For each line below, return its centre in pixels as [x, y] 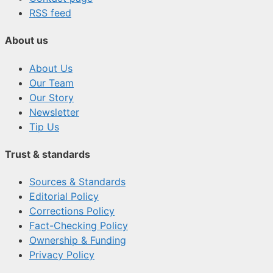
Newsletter [54, 112]
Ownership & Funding [78, 240]
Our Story [51, 97]
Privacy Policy [62, 255]
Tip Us [44, 126]
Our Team [51, 83]
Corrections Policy [72, 211]
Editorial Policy [64, 197]
